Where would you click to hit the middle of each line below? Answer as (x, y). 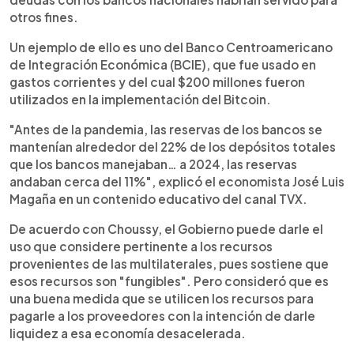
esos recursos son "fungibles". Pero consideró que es (169, 281)
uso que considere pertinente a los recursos (141, 246)
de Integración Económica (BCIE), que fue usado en (163, 64)
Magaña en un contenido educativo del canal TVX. (158, 198)
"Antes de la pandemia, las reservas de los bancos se (166, 129)
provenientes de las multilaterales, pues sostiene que (169, 263)
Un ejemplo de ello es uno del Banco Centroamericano (171, 47)
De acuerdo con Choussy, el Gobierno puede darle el (166, 228)
